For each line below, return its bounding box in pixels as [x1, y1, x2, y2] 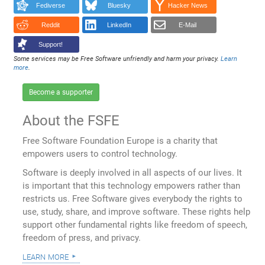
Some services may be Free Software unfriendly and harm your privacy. [14, 54, 221, 63]
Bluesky [107, 2, 131, 9]
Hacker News [167, 2, 208, 9]
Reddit [41, 21, 60, 29]
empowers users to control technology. [22, 148, 178, 160]
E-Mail [179, 21, 197, 29]
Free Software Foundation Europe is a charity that [22, 135, 218, 147]
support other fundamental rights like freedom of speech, [22, 219, 248, 231]
